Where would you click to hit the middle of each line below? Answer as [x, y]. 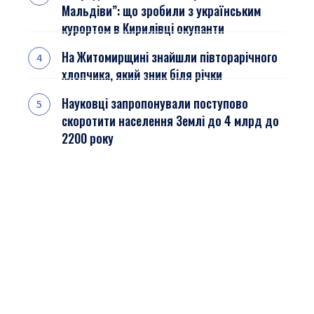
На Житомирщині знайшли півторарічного [170, 57]
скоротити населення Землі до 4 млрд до [170, 121]
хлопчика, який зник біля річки [142, 74]
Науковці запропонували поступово [155, 103]
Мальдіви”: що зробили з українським [161, 11]
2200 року [88, 138]
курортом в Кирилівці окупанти [143, 28]
